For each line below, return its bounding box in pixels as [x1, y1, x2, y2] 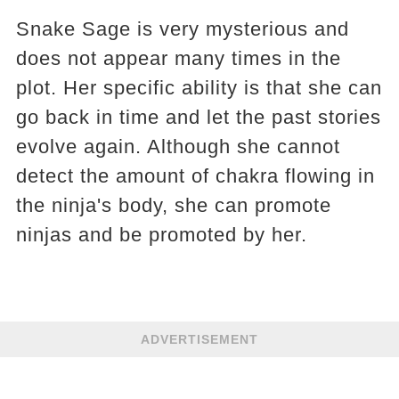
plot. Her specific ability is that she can [15, 77, 382, 100]
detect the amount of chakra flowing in [15, 165, 375, 188]
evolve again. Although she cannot [15, 135, 340, 159]
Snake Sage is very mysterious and [15, 18, 349, 41]
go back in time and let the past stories [15, 106, 381, 129]
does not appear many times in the [15, 47, 341, 70]
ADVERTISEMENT [141, 332, 258, 347]
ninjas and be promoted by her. [15, 224, 307, 247]
